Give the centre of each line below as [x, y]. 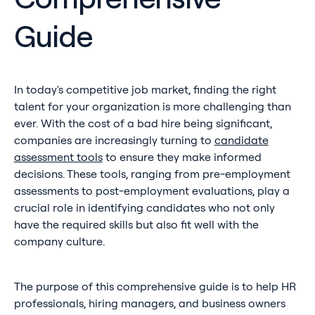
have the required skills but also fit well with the [136, 225]
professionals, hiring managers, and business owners [149, 303]
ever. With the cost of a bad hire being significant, [143, 123]
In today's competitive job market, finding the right [145, 90]
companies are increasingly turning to [114, 140]
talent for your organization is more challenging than [152, 107]
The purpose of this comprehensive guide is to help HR [155, 287]
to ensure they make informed [182, 157]
